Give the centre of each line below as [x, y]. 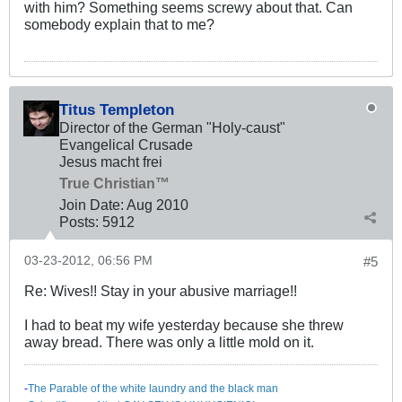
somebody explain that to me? [119, 25]
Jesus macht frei [111, 162]
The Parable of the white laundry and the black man [153, 389]
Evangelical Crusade [126, 145]
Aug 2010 [157, 205]
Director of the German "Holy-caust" [172, 128]
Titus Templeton [117, 110]
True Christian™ [114, 184]
